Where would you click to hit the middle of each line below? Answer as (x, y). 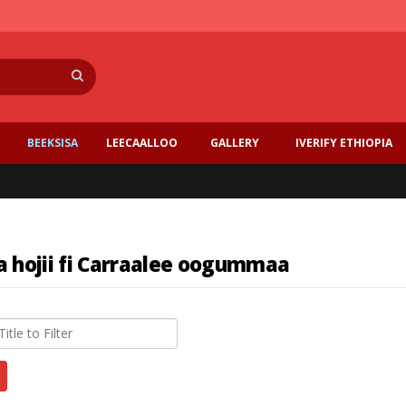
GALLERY (234, 143)
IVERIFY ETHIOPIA (343, 143)
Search (115, 66)
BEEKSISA (53, 142)
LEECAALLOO (141, 142)
